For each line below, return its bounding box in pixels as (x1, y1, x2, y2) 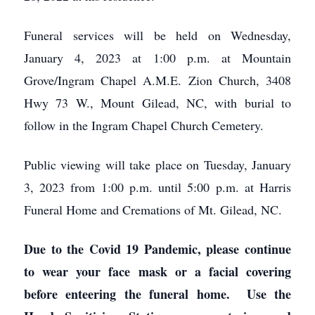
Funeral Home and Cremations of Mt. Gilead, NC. (24, 201, 282, 218)
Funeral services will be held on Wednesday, (24, 27, 291, 44)
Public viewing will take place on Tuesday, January (24, 156, 291, 173)
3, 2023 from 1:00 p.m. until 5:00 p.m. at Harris (24, 179, 291, 195)
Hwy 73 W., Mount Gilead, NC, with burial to (24, 94, 291, 111)
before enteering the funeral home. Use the (24, 285, 291, 303)
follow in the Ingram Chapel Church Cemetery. (24, 117, 264, 134)
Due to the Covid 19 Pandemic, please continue (24, 240, 291, 258)
